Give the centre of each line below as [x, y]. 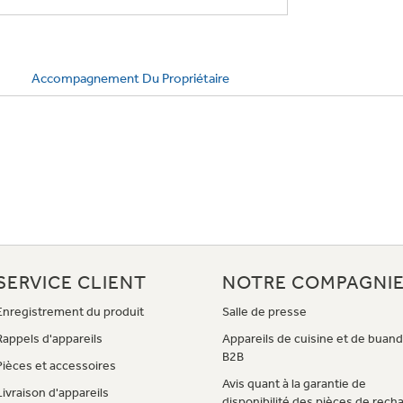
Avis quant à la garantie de [295, 383]
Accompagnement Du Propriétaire [130, 78]
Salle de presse [265, 311]
